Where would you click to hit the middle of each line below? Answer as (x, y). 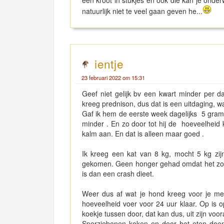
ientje (109, 63)
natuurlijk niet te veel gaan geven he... (142, 11)
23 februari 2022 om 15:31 (113, 77)
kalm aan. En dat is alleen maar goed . (143, 133)
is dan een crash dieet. (118, 173)
